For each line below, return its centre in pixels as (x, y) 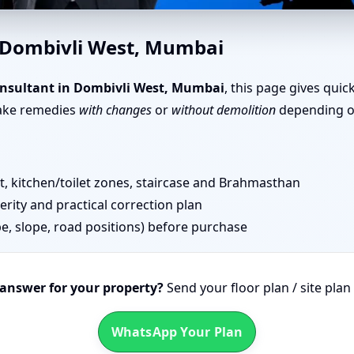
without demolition (224, 110)
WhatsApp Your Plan (177, 332)
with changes (115, 110)
